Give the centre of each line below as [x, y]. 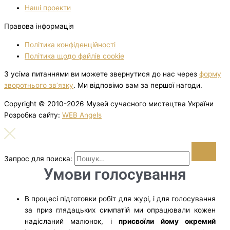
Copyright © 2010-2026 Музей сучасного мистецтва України [109, 103]
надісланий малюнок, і [72, 221]
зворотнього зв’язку [39, 85]
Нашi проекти [48, 8]
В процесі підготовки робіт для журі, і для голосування [120, 198]
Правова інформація [39, 26]
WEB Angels [82, 115]
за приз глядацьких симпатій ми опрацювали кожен [120, 210]
